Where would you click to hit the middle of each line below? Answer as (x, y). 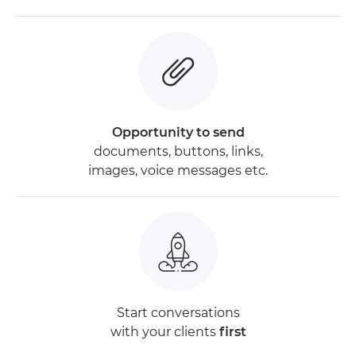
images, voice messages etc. (178, 171)
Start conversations (178, 313)
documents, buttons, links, (178, 152)
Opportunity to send (178, 133)
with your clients (164, 332)
